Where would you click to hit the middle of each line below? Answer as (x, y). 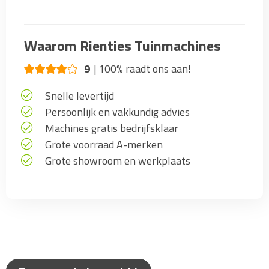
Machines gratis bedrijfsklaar (112, 128)
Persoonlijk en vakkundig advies (117, 112)
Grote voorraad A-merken (104, 145)
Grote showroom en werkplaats (118, 161)
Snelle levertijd (80, 96)
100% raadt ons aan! (145, 69)
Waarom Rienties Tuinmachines (122, 46)
